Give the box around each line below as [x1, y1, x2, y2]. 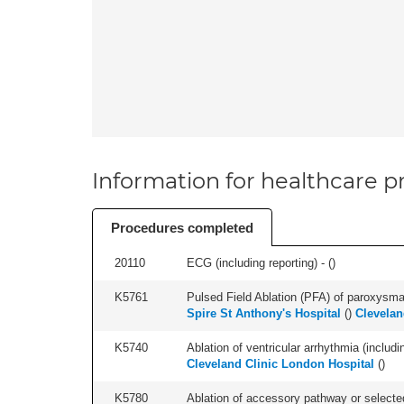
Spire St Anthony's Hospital [187, 307, 341, 320]
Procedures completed [111, 220, 253, 235]
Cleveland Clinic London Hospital [187, 357, 374, 371]
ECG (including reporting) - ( [187, 256, 332, 270]
